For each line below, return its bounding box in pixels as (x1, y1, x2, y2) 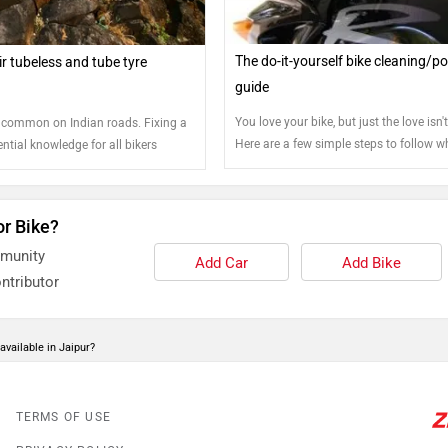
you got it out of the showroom (235, 180, 403, 195)
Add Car (194, 253, 248, 272)
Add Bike (341, 253, 401, 272)
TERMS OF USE (15, 409, 112, 424)
